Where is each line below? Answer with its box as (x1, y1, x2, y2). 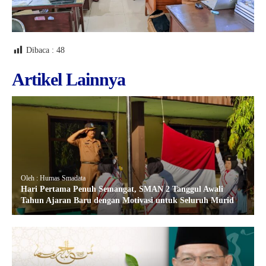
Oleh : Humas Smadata (21, 173, 85, 182)
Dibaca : (26, 45, 54, 55)
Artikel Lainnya (12, 69, 125, 89)
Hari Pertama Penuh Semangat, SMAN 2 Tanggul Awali (21, 184, 223, 194)
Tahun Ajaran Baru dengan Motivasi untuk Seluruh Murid (21, 195, 234, 205)
